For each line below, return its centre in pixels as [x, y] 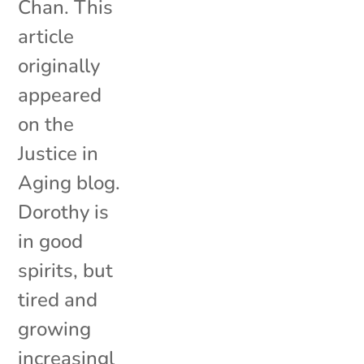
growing [55, 329]
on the [46, 124]
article [46, 36]
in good [51, 241]
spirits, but [66, 270]
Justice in [58, 153]
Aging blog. [69, 182]
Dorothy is [64, 212]
